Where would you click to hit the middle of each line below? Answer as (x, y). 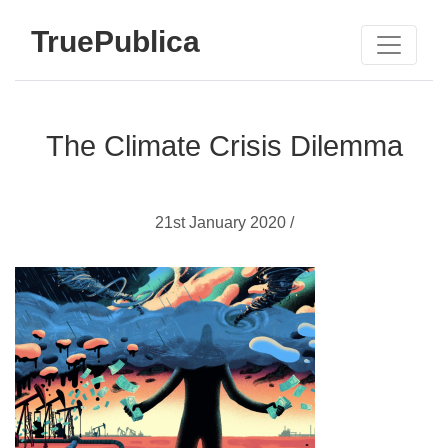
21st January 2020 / (224, 222)
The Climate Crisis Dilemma (224, 146)
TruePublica (115, 41)
